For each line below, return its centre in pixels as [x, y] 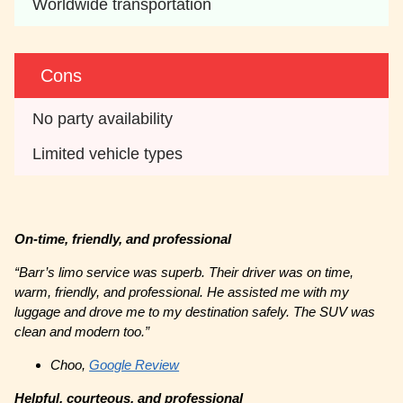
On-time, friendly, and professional [123, 239]
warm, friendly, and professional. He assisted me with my [182, 292]
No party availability [103, 119]
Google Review [134, 365]
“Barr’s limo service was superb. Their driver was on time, [184, 273]
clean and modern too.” [82, 332]
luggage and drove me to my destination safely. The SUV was [195, 312]
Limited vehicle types [108, 154]
